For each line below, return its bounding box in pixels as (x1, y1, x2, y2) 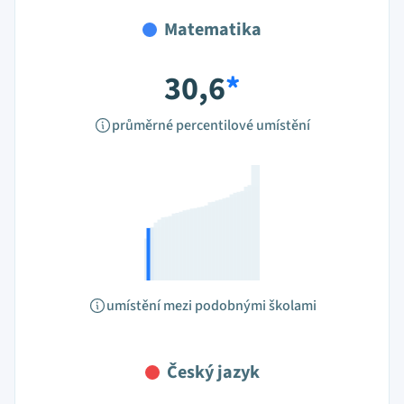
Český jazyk (166, 360, 260, 385)
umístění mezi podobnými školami (106, 296, 317, 316)
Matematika (164, 17, 262, 42)
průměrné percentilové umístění (112, 115, 310, 135)
